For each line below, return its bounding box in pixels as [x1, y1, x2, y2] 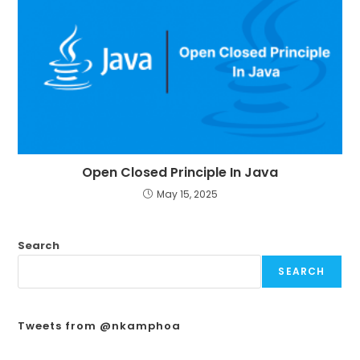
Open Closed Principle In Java [82, 162, 278, 182]
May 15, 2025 [156, 186, 218, 201]
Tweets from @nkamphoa [18, 317, 182, 333]
